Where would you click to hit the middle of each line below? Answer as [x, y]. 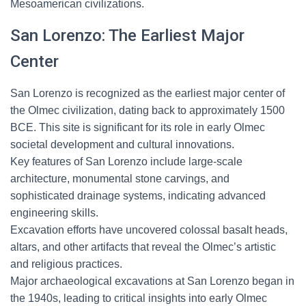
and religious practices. [66, 264]
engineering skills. [54, 213]
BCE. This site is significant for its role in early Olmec [138, 127]
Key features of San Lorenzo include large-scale [126, 162]
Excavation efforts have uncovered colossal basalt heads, [149, 230]
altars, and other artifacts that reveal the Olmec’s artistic [143, 247]
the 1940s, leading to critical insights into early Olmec [139, 298]
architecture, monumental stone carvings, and [120, 179]
